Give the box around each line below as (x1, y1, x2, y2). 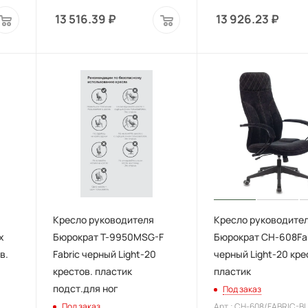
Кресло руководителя (52, 213, 154, 227)
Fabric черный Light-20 (52, 247, 156, 261)
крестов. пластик (52, 265, 132, 278)
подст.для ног (52, 282, 118, 296)
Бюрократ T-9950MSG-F (52, 230, 164, 244)
